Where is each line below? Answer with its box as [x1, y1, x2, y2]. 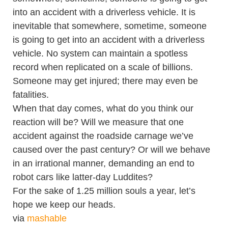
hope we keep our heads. [13, 199, 116, 210]
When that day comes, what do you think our [13, 103, 193, 113]
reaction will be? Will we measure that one [13, 117, 184, 127]
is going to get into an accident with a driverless [13, 35, 205, 45]
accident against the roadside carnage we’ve [13, 131, 193, 141]
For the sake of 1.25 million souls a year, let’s [13, 186, 195, 196]
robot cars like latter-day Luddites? [13, 172, 153, 182]
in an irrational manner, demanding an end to [13, 158, 194, 168]
